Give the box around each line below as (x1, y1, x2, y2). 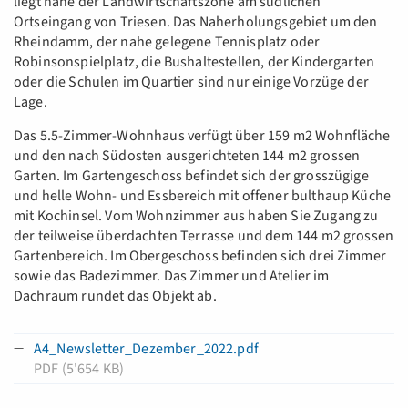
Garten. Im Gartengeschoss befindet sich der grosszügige (14, 166, 369, 186)
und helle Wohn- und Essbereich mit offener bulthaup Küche (14, 186, 392, 206)
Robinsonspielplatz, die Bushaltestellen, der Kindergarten (14, 52, 375, 72)
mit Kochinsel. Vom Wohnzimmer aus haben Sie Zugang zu (14, 206, 379, 226)
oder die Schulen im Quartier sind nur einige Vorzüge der (14, 72, 369, 92)
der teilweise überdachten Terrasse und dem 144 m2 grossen (14, 226, 394, 246)
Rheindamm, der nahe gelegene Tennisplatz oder (14, 32, 321, 52)
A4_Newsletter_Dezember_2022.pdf (34, 339, 259, 359)
